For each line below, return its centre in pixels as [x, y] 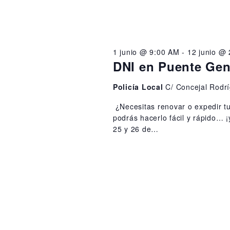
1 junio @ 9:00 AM [146, 52]
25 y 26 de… [136, 129]
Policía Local [139, 87]
